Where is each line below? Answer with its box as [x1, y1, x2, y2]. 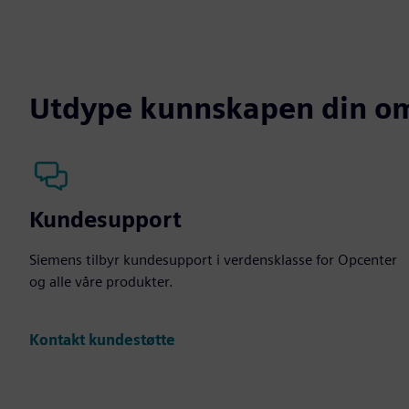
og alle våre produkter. [29, 272, 173, 290]
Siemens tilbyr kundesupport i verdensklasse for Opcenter [29, 250, 397, 268]
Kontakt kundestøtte [29, 331, 175, 350]
